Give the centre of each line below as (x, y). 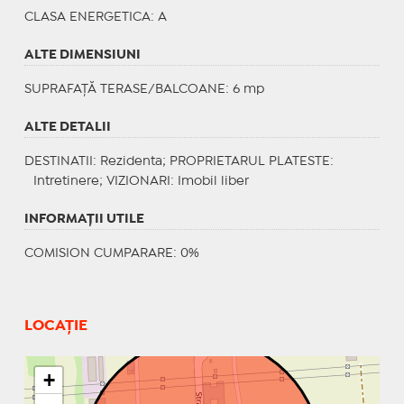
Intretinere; (69, 181)
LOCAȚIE (55, 326)
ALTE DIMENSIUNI (82, 55)
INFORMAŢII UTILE (84, 219)
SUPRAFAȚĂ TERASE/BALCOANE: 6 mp (144, 89)
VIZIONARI (138, 181)
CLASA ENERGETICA (87, 17)
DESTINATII (58, 161)
